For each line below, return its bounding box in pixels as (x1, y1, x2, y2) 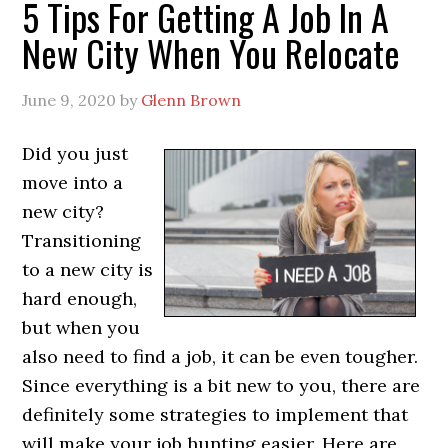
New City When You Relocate (22, 25, 401, 79)
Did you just (22, 141, 129, 165)
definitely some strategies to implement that (22, 402, 409, 426)
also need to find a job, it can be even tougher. (22, 344, 419, 368)
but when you (22, 315, 141, 339)
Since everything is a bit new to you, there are (22, 373, 421, 397)
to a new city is (22, 257, 154, 281)
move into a (22, 170, 124, 194)
